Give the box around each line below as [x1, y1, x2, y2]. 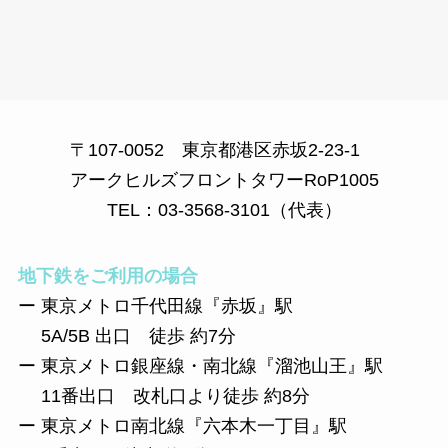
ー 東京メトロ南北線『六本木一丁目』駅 [17, 416, 347, 437]
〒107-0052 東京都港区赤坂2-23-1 [70, 140, 378, 161]
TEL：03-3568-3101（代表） [106, 200, 342, 221]
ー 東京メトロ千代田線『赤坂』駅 [17, 296, 293, 317]
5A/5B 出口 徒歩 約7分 [17, 326, 236, 347]
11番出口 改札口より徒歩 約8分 [17, 386, 310, 407]
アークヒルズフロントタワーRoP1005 [69, 170, 379, 191]
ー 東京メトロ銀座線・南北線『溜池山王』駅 [17, 356, 383, 377]
